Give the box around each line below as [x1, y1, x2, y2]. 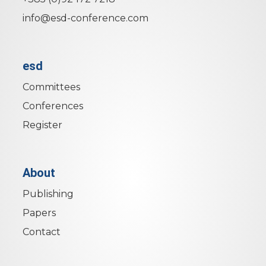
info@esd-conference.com [23, 12, 148, 24]
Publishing [23, 188, 74, 200]
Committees [23, 81, 80, 93]
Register [23, 119, 62, 131]
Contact [23, 226, 61, 238]
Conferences [23, 100, 83, 112]
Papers [23, 207, 56, 219]
